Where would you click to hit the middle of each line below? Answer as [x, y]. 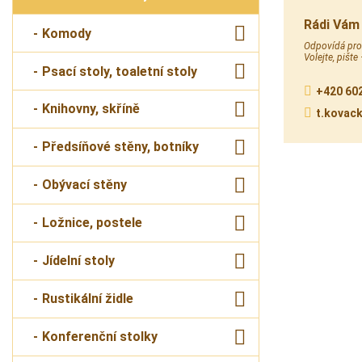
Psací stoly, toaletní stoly [120, 71]
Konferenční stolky [100, 337]
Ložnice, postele [92, 223]
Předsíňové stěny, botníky [120, 147]
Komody [67, 33]
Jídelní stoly [78, 261]
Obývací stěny [84, 185]
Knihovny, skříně [91, 109]
